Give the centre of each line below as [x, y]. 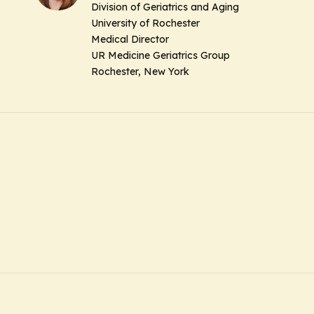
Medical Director [130, 39]
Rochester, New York [140, 71]
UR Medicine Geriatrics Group [161, 55]
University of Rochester [145, 23]
